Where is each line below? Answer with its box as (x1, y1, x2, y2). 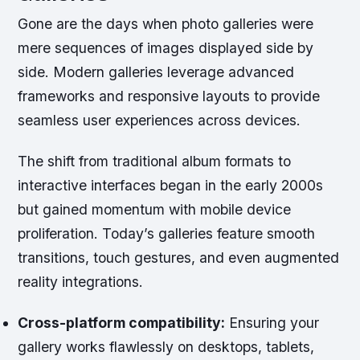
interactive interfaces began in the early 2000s (18, 177, 324, 194)
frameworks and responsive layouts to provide (18, 88, 321, 105)
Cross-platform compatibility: (18, 314, 226, 332)
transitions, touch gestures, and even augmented (18, 249, 340, 267)
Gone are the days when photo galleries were (18, 15, 314, 33)
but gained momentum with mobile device (18, 201, 292, 219)
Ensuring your (225, 314, 320, 332)
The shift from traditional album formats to (18, 153, 292, 170)
